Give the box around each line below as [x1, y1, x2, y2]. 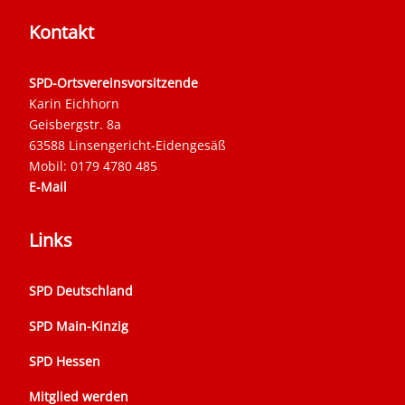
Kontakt [29, 19, 94, 44]
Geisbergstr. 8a [29, 115, 121, 133]
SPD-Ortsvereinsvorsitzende [29, 73, 198, 91]
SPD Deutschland [29, 281, 133, 299]
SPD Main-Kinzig [29, 316, 128, 334]
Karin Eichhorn [29, 94, 119, 112]
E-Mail [29, 177, 67, 195]
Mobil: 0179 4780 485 [29, 156, 157, 174]
